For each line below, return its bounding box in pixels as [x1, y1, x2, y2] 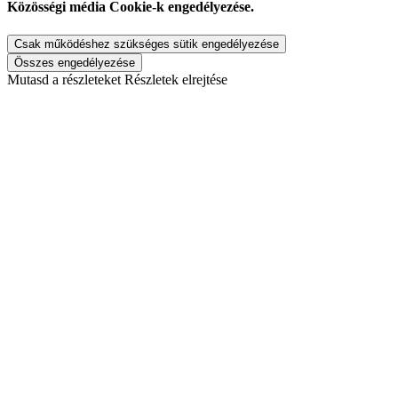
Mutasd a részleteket [7, 71, 121, 87]
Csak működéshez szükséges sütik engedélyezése [14, 36, 279, 51]
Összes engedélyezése [14, 55, 135, 69]
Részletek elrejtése [124, 71, 227, 87]
